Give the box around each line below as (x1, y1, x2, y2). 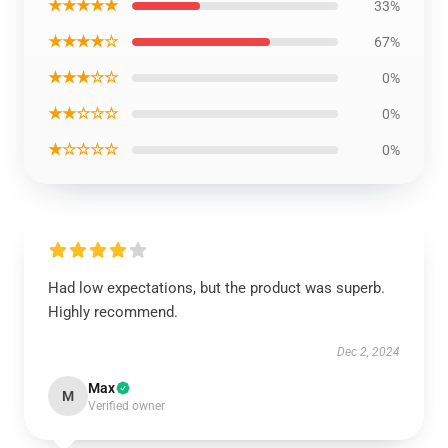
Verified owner (88, 399, 165, 413)
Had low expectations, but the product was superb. (48, 279, 385, 297)
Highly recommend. (48, 303, 178, 321)
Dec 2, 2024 (337, 345, 400, 359)
